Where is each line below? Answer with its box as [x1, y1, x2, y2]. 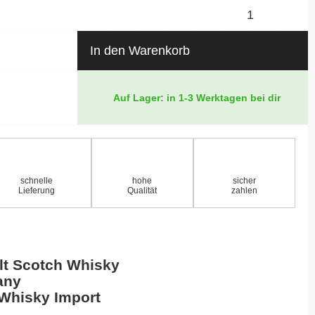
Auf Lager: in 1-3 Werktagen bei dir [110, 91, 281, 103]
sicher [232, 175, 256, 186]
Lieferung [18, 185, 56, 195]
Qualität [127, 185, 157, 195]
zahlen [231, 185, 257, 195]
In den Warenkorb [89, 43, 190, 58]
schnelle [20, 175, 53, 186]
